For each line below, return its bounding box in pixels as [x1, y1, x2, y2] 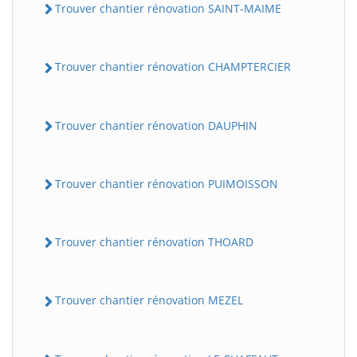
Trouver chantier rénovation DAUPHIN [55, 117, 257, 133]
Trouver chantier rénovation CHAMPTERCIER [55, 59, 291, 75]
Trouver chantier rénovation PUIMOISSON [55, 175, 278, 191]
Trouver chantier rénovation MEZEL [55, 292, 243, 308]
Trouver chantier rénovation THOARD [55, 234, 253, 250]
